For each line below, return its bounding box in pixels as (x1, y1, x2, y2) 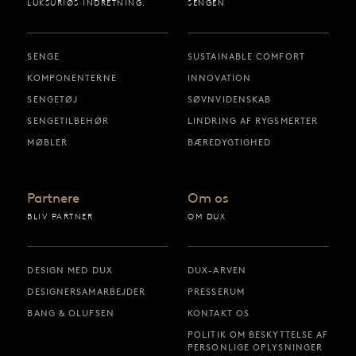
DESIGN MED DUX (27, 265, 113, 277)
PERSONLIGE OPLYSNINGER (188, 342, 323, 354)
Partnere (27, 189, 80, 206)
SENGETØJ (27, 94, 79, 106)
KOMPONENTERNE (27, 72, 117, 84)
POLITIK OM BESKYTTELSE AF (188, 329, 329, 341)
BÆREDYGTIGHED (188, 137, 272, 149)
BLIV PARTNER (27, 211, 94, 222)
